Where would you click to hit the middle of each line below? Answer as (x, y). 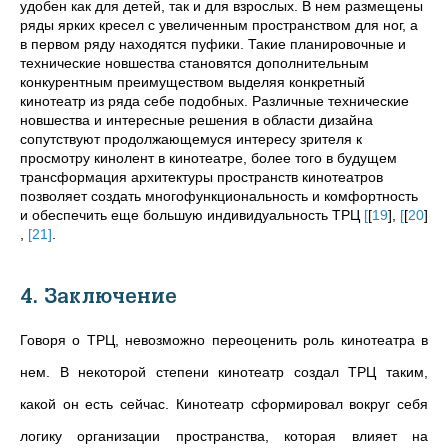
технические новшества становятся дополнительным (194, 62)
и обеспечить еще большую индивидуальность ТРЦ (192, 214)
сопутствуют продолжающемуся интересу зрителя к (191, 138)
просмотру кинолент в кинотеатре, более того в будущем (208, 157)
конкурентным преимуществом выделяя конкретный (192, 81)
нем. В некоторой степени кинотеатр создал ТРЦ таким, (224, 371)
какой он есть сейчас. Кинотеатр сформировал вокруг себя (224, 403)
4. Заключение (98, 296)
